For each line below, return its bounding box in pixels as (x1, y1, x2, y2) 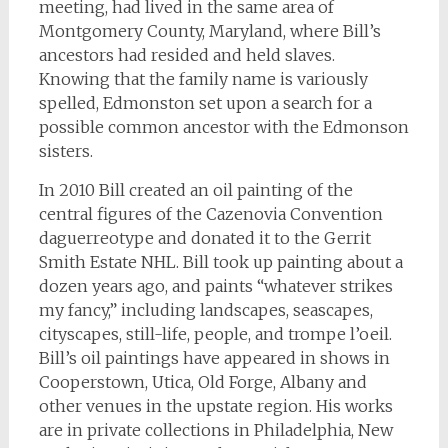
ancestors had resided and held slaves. (38, 45, 335, 66)
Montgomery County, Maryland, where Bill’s (38, 21, 381, 42)
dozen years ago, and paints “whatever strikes (38, 276, 393, 297)
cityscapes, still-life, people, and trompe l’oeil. (38, 324, 392, 345)
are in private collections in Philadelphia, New (38, 420, 393, 441)
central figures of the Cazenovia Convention (38, 204, 383, 225)
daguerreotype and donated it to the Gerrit (38, 228, 371, 249)
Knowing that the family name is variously (38, 69, 368, 90)
